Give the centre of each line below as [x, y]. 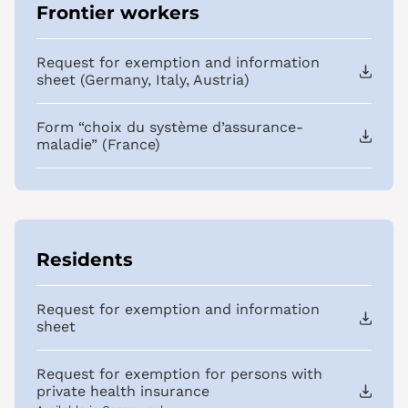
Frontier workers [118, 13]
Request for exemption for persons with [179, 374]
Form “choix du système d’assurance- [170, 127]
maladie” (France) [98, 145]
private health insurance [123, 392]
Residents [85, 260]
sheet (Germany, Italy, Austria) [143, 80]
